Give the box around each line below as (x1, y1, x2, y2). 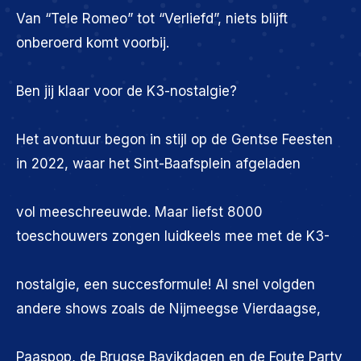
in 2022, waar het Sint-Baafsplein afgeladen (16, 156, 301, 172)
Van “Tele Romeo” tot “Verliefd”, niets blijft (16, 10, 288, 27)
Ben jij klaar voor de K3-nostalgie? (16, 83, 237, 100)
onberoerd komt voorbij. (16, 35, 169, 52)
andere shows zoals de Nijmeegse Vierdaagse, (16, 301, 321, 317)
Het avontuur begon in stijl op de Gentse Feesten (16, 131, 333, 148)
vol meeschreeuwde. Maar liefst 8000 (16, 204, 263, 221)
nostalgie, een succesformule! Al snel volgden (16, 276, 315, 293)
